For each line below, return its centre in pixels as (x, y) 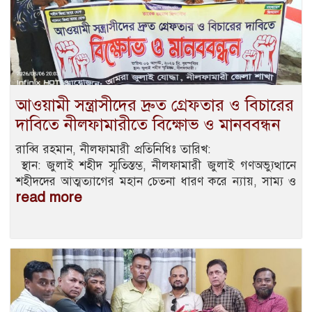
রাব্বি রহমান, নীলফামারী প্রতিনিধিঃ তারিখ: (156, 149)
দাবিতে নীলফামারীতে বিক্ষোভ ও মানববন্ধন (148, 124)
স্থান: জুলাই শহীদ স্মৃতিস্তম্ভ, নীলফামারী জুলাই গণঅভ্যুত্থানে (156, 165)
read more (49, 197)
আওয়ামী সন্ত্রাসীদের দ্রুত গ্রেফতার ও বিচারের (155, 105)
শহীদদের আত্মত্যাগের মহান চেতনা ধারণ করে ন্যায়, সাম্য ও (156, 181)
